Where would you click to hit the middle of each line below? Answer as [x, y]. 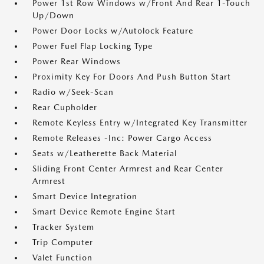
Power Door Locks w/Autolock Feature [113, 31]
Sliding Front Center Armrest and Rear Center [128, 169]
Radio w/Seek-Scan [73, 92]
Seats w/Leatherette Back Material [105, 153]
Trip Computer [63, 242]
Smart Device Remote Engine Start [104, 212]
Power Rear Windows [77, 61]
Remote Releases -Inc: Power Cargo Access [122, 138]
